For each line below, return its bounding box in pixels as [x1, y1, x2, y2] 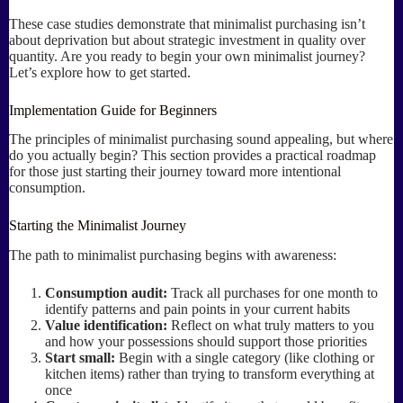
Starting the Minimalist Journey [9, 218, 186, 234]
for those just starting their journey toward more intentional [9, 164, 341, 180]
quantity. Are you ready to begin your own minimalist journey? [9, 48, 365, 64]
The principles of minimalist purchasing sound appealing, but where [9, 131, 393, 148]
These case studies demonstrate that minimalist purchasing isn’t [9, 15, 365, 31]
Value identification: [45, 318, 167, 334]
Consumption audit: [45, 285, 167, 301]
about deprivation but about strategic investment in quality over [9, 31, 365, 48]
